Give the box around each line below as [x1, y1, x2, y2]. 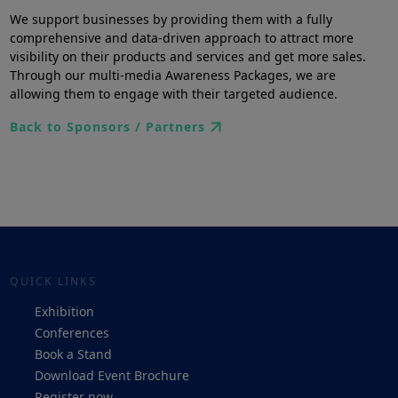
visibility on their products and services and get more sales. [9, 47, 366, 65]
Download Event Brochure [34, 366, 189, 384]
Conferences [34, 323, 109, 341]
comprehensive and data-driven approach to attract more [9, 28, 354, 46]
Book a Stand [34, 345, 112, 362]
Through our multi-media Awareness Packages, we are [9, 66, 336, 84]
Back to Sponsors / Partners [9, 118, 205, 136]
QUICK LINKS [9, 273, 97, 289]
